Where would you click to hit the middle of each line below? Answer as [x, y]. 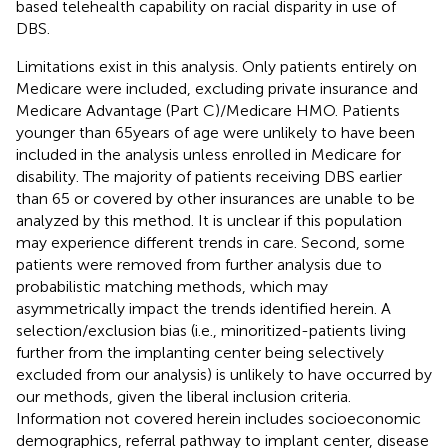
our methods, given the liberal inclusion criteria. [183, 396]
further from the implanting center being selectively [200, 352]
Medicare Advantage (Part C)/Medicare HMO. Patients [208, 110]
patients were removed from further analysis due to [199, 264]
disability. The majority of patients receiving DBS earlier [209, 176]
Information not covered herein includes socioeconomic [218, 418]
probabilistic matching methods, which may [172, 286]
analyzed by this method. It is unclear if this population [209, 220]
